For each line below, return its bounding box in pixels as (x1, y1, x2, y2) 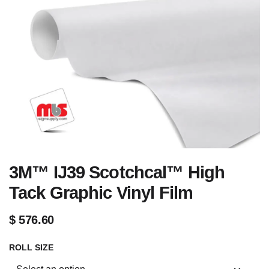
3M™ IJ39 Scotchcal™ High (9, 163, 225, 182)
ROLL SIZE (9, 243, 53, 252)
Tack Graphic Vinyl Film (9, 183, 193, 202)
